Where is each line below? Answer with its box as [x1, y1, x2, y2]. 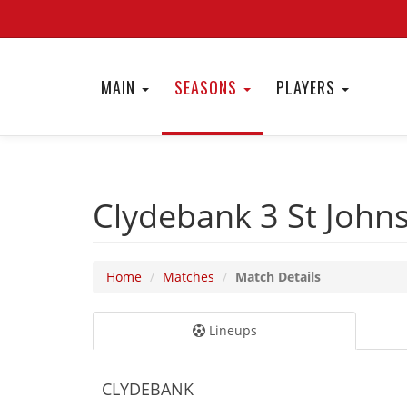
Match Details [235, 268, 321, 285]
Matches [163, 268, 214, 285]
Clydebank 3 [93, 194, 287, 238]
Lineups [204, 322, 257, 339]
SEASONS [174, 75, 242, 99]
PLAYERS [276, 75, 340, 99]
